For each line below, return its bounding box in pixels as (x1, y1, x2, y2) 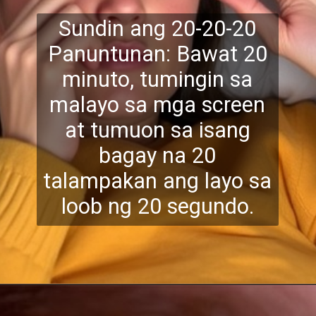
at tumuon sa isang (64, 117, 250, 142)
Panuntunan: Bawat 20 (47, 41, 267, 66)
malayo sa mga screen (49, 92, 266, 117)
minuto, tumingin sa (62, 66, 253, 92)
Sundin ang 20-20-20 (59, 16, 257, 41)
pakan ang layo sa (99, 168, 272, 193)
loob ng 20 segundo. (61, 193, 254, 219)
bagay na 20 (99, 142, 217, 168)
